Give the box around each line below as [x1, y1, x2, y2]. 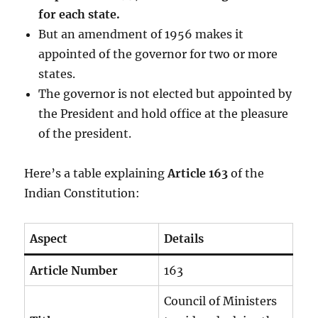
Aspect [30, 231, 68, 246]
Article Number [30, 263, 119, 278]
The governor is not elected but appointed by [38, 86, 292, 101]
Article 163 [168, 165, 229, 180]
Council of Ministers [164, 293, 278, 308]
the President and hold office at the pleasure [38, 106, 289, 121]
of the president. [38, 126, 132, 141]
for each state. [38, 6, 121, 21]
